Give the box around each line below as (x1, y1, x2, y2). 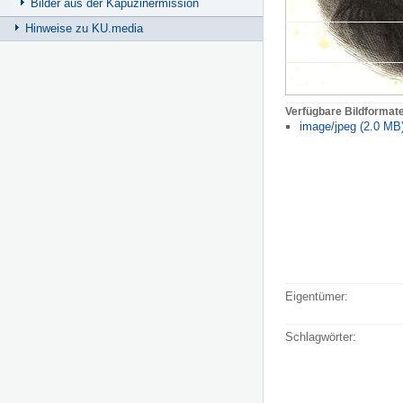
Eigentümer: (285, 289, 348, 303)
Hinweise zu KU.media (25, 21, 143, 35)
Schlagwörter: (285, 329, 356, 344)
